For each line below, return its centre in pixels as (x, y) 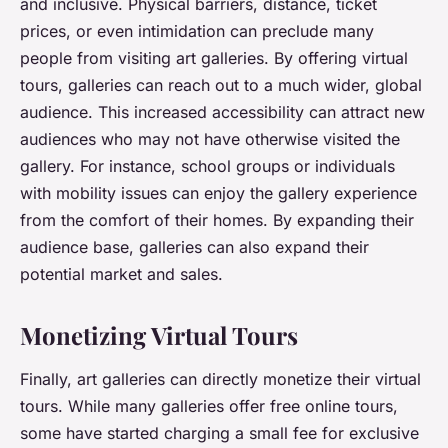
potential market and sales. (121, 274)
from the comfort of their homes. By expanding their (217, 220)
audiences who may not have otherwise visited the (210, 139)
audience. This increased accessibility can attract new (222, 112)
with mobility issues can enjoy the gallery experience (218, 193)
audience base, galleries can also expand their (194, 247)
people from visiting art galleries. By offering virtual (214, 58)
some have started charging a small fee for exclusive (219, 433)
